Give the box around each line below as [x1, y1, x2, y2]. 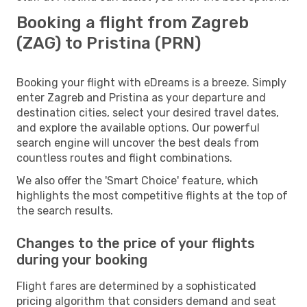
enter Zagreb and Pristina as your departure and [16, 90, 266, 104]
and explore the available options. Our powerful [16, 121, 260, 134]
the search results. [16, 204, 113, 217]
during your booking [16, 251, 147, 268]
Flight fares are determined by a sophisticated [16, 279, 256, 293]
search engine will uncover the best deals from [16, 136, 259, 149]
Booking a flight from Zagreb [16, 12, 249, 32]
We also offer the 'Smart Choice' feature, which [16, 173, 258, 187]
